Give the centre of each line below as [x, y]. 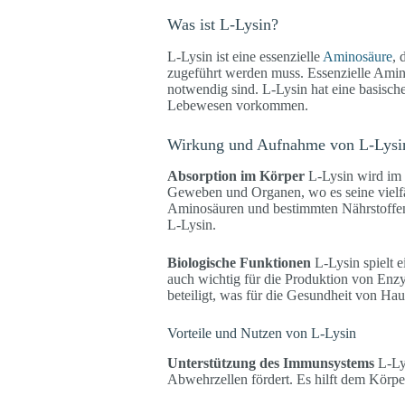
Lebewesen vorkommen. [237, 105]
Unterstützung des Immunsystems [270, 363]
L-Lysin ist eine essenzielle [245, 56]
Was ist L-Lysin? [222, 25]
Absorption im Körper [235, 175]
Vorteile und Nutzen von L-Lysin [261, 333]
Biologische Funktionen [239, 262]
